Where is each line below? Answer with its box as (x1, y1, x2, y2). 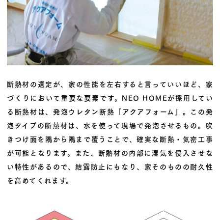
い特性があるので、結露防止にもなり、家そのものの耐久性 (7, 161, 213, 171)
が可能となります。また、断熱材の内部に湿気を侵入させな (7, 147, 213, 158)
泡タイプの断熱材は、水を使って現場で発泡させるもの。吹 (7, 119, 213, 130)
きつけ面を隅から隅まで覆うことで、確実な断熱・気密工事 (7, 133, 213, 144)
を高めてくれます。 (7, 174, 74, 185)
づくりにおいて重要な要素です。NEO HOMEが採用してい (7, 92, 213, 103)
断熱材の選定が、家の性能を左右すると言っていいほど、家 (7, 78, 213, 89)
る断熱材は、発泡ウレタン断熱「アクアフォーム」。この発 (7, 106, 213, 116)
